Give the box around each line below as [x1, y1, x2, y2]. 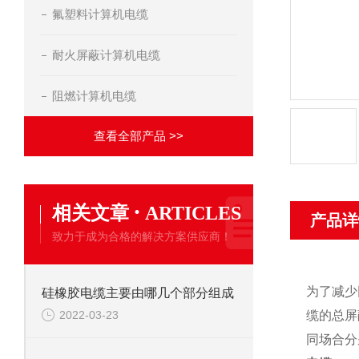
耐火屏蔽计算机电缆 [52, 48, 160, 62]
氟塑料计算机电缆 [52, 7, 148, 21]
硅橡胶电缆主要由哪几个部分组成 [42, 286, 234, 300]
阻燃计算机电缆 [52, 89, 136, 103]
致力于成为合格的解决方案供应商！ [52, 230, 232, 243]
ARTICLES [145, 203, 241, 224]
